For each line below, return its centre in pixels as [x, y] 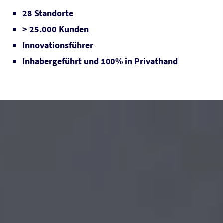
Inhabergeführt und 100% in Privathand [100, 61]
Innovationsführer [58, 45]
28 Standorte [48, 13]
